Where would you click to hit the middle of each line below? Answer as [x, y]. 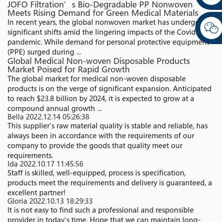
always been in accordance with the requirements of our [101, 136]
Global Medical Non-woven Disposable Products [99, 61]
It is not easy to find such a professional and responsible [101, 210]
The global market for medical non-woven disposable [97, 79]
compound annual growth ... [55, 108]
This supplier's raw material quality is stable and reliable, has [108, 126]
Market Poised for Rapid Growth [69, 69]
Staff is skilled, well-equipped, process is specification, [97, 173]
